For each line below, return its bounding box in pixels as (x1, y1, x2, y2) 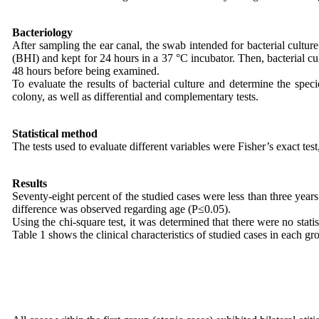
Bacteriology (12, 26, 73, 38)
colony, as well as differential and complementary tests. (12, 90, 261, 103)
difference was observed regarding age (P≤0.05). (12, 203, 234, 215)
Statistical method (12, 127, 98, 140)
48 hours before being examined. (12, 65, 162, 77)
